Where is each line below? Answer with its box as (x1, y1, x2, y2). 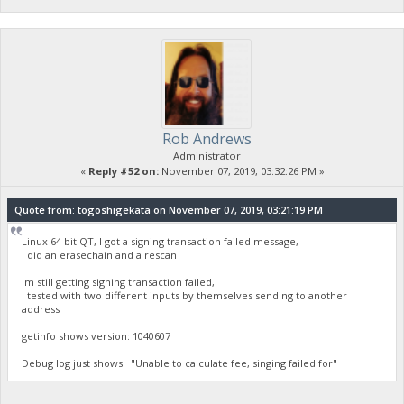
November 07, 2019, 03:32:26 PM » (158, 163, 325, 178)
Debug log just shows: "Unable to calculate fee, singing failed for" (22, 355, 338, 370)
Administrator (172, 148, 241, 162)
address (22, 301, 60, 316)
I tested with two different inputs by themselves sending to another (22, 288, 348, 302)
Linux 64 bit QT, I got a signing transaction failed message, (22, 234, 299, 248)
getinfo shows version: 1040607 (22, 328, 171, 343)
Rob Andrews (161, 128, 252, 149)
